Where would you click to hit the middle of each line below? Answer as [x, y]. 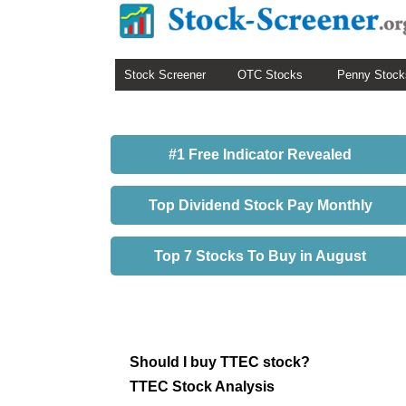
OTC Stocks [270, 75]
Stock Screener [165, 75]
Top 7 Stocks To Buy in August [260, 256]
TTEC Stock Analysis [202, 386]
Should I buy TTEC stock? [220, 362]
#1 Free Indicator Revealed [260, 155]
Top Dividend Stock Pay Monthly [260, 205]
